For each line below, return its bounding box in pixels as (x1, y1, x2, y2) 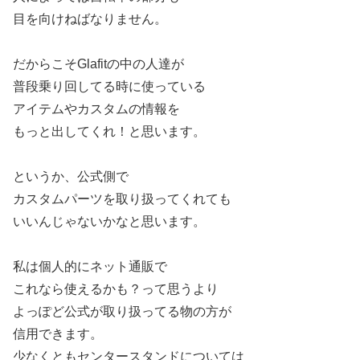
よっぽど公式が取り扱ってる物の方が (13, 304, 231, 318)
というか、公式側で (13, 169, 129, 183)
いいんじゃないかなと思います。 (13, 214, 206, 228)
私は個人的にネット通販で (13, 259, 167, 273)
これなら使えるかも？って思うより (13, 281, 219, 296)
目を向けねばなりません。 (13, 11, 167, 26)
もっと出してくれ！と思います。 (13, 124, 206, 138)
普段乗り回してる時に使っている (13, 79, 206, 93)
